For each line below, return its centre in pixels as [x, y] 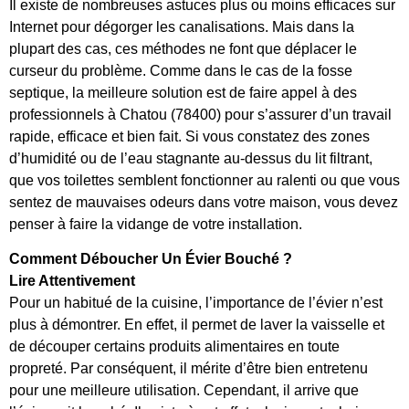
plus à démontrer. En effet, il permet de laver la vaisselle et [197, 325]
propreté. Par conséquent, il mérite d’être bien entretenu [189, 369]
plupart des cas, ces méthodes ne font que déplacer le [183, 48]
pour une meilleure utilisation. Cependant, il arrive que [184, 391]
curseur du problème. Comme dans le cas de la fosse [181, 70]
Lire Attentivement [72, 281]
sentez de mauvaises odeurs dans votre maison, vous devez [204, 202]
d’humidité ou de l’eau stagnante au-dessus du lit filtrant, [191, 158]
